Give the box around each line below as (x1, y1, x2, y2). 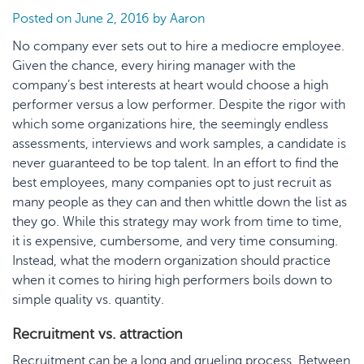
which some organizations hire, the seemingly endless (12, 117, 328, 132)
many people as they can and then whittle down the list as (12, 195, 347, 210)
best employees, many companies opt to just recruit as (12, 175, 331, 190)
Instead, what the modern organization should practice (12, 253, 331, 268)
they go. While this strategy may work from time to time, (12, 214, 342, 229)
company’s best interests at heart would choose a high (12, 78, 328, 93)
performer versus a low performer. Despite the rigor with (12, 97, 345, 112)
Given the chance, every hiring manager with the (12, 58, 296, 73)
